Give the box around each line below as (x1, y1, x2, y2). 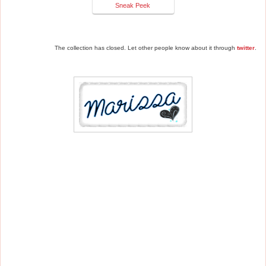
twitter (237, 44, 255, 51)
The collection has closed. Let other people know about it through (55, 44, 237, 51)
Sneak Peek (115, 1, 150, 9)
